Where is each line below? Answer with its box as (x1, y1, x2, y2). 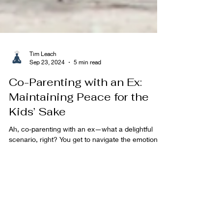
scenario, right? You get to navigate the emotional (9, 156, 163, 165)
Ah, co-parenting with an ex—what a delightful (9, 145, 153, 154)
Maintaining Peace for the (9, 110, 149, 125)
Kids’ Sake (9, 125, 66, 139)
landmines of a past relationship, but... (9, 166, 127, 175)
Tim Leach (29, 71, 56, 79)
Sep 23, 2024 (29, 79, 65, 87)
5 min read (74, 79, 101, 87)
